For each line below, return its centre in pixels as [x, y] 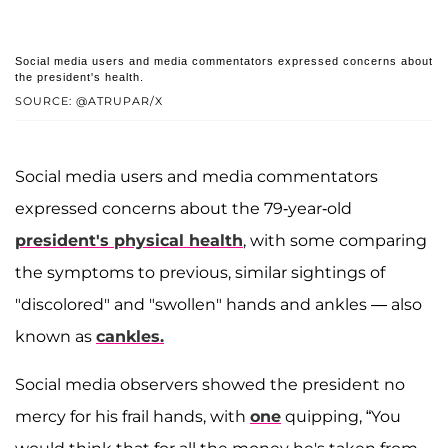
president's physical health [129, 241]
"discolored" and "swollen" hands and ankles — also [218, 305]
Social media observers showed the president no [210, 385]
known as [55, 337]
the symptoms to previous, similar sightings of [200, 273]
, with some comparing [335, 241]
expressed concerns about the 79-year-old [183, 209]
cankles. [130, 337]
